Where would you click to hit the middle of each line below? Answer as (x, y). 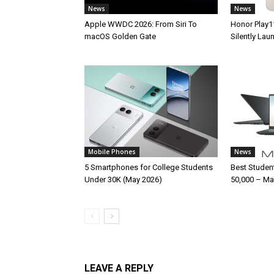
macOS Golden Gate (120, 36)
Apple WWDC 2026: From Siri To (141, 24)
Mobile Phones (112, 152)
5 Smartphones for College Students (149, 167)
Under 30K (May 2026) (123, 180)
